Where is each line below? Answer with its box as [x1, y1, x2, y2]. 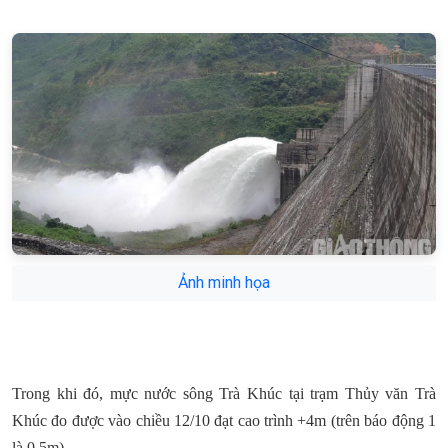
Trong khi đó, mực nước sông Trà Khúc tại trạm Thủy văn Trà [12, 384, 436, 402]
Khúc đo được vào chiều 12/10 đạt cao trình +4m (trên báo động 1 [12, 411, 436, 429]
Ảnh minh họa [178, 273, 270, 293]
